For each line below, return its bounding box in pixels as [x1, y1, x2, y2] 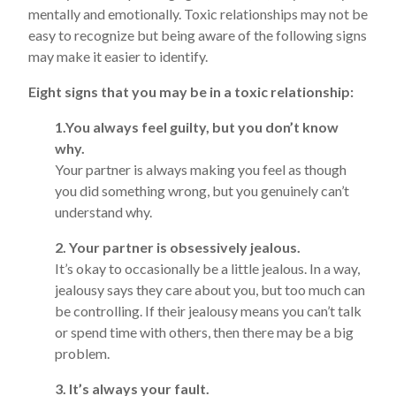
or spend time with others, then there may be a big [55, 324, 354, 340]
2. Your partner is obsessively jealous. [55, 239, 301, 255]
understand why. [55, 203, 152, 220]
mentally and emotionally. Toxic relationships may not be [28, 5, 368, 22]
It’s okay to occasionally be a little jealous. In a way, [55, 260, 360, 277]
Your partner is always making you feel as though [55, 161, 346, 178]
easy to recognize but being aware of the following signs [28, 27, 367, 43]
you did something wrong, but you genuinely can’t [55, 182, 349, 199]
